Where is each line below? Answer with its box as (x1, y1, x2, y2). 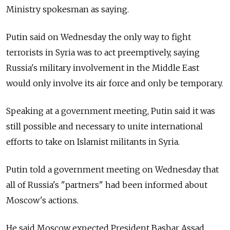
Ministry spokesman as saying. (6, 4, 129, 14)
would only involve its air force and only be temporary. (6, 78, 223, 88)
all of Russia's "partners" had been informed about (6, 180, 207, 190)
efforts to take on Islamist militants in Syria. (6, 137, 180, 147)
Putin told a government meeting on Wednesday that (6, 164, 219, 175)
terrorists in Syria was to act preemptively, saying (6, 47, 200, 57)
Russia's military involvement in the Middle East (6, 63, 199, 73)
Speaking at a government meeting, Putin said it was (6, 106, 215, 116)
